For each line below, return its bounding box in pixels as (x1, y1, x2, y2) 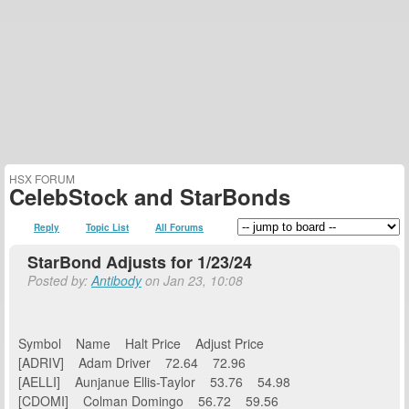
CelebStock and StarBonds (9, 181, 290, 212)
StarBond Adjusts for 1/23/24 (27, 250, 252, 274)
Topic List (86, 220, 129, 234)
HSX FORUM (9, 171, 75, 186)
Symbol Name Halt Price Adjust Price (18, 333, 293, 352)
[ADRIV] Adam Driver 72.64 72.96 (18, 352, 246, 372)
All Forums (155, 220, 204, 234)
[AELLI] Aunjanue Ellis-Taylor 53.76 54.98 (18, 372, 290, 391)
